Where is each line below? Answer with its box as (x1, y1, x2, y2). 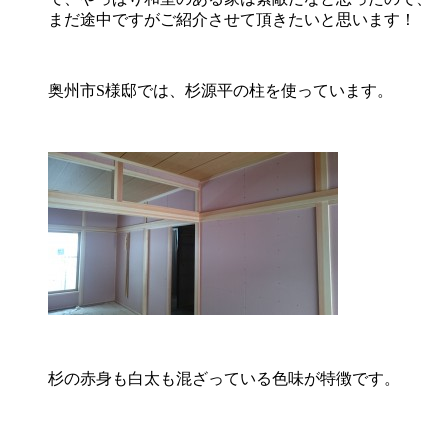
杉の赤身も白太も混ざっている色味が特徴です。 (48, 369, 400, 387)
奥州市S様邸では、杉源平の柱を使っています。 (48, 81, 393, 99)
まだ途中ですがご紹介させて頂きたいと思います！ (48, 10, 416, 28)
